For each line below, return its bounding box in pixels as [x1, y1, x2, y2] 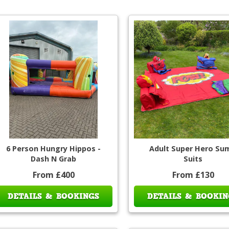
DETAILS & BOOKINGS [8, 190, 100, 202]
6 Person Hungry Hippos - [6, 143, 101, 153]
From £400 [32, 169, 75, 180]
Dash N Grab [31, 153, 77, 164]
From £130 [172, 169, 214, 180]
